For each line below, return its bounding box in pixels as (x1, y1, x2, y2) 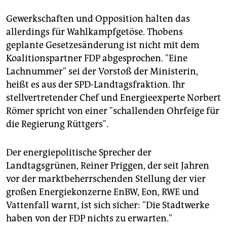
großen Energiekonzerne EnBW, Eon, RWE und (6, 186, 199, 198)
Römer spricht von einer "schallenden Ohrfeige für (6, 105, 219, 117)
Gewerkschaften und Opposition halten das (6, 13, 190, 25)
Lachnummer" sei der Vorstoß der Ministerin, (6, 66, 198, 78)
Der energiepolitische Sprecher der (6, 147, 152, 159)
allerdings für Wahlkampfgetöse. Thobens (6, 26, 183, 38)
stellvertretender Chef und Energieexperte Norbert (6, 92, 221, 104)
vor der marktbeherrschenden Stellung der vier (6, 173, 206, 185)
